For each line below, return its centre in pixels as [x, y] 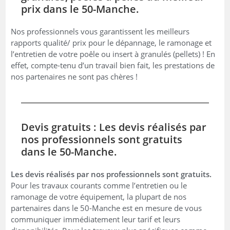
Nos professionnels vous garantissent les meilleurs [100, 31]
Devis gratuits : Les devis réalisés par [114, 127]
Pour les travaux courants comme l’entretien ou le [99, 185]
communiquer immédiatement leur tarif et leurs [96, 219]
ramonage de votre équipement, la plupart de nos [99, 196]
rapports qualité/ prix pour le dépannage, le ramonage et [111, 42]
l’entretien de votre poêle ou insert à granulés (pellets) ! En [113, 54]
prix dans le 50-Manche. [80, 9]
